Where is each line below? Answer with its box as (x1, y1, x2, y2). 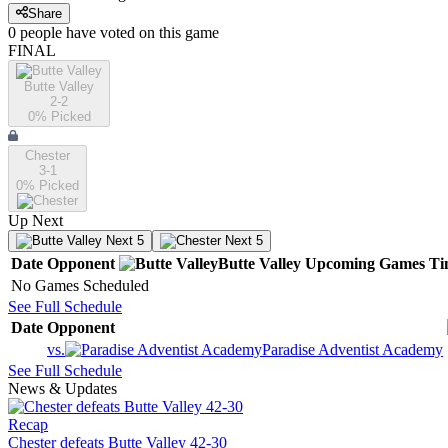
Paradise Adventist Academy (262, 341, 443, 359)
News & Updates (8, 380, 117, 398)
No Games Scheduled (11, 277, 149, 295)
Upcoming (305, 255, 375, 273)
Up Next (8, 212, 63, 230)
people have (20, 24, 96, 42)
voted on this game (96, 24, 219, 42)
